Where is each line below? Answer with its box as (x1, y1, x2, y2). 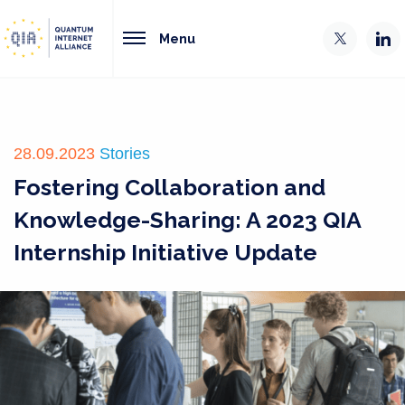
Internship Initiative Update (14, 239, 317, 266)
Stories (99, 145, 150, 163)
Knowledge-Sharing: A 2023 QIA (14, 206, 361, 233)
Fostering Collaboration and (14, 174, 325, 201)
